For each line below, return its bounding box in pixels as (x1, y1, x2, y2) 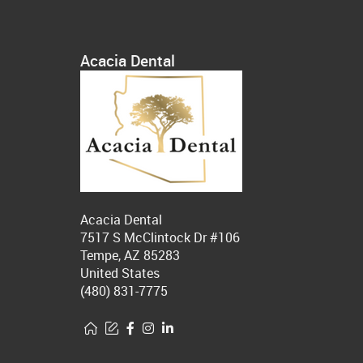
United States (80, 264, 160, 283)
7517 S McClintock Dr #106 (80, 228, 240, 247)
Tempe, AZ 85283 (80, 246, 180, 265)
